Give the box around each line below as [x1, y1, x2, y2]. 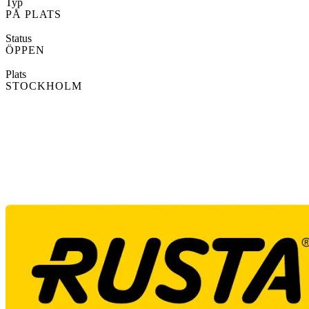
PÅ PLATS [6, 8, 61, 21]
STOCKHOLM [6, 80, 82, 92]
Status [6, 32, 32, 45]
